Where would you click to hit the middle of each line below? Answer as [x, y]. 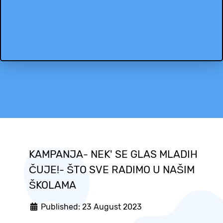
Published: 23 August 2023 [91, 207]
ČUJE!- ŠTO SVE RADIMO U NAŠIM [112, 170]
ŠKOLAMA [53, 185]
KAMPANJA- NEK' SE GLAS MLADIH [113, 155]
